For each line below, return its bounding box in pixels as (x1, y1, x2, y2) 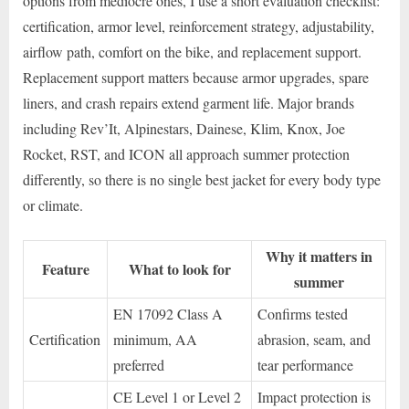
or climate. (23, 194, 83, 215)
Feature (41, 257, 89, 279)
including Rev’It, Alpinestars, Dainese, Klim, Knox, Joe (23, 118, 345, 138)
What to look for (128, 257, 231, 279)
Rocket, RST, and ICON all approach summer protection (23, 143, 350, 163)
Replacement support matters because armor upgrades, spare (23, 67, 369, 87)
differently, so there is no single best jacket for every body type (23, 169, 381, 189)
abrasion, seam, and (257, 329, 372, 349)
